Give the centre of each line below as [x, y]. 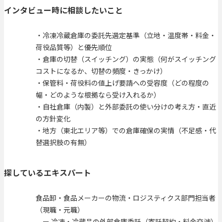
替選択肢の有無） [63, 142]
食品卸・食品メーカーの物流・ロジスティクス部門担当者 [126, 198]
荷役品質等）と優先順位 [74, 47]
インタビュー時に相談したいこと [63, 10]
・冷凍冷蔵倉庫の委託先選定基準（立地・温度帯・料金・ [126, 35]
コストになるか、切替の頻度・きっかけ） [101, 71]
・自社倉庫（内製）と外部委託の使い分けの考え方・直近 [126, 106]
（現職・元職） [60, 210]
